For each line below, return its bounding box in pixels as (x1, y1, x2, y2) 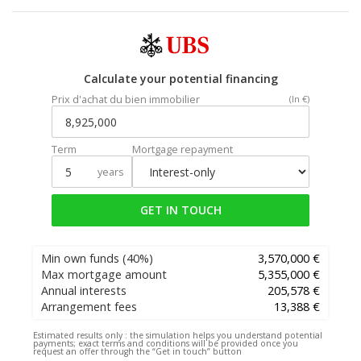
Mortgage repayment (132, 142, 233, 157)
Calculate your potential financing (83, 71, 278, 87)
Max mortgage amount (41, 267, 167, 283)
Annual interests (41, 283, 127, 299)
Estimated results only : (33, 330, 127, 342)
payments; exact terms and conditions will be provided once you (33, 338, 298, 350)
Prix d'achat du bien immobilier (52, 92, 200, 107)
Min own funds (41, 251, 119, 267)
